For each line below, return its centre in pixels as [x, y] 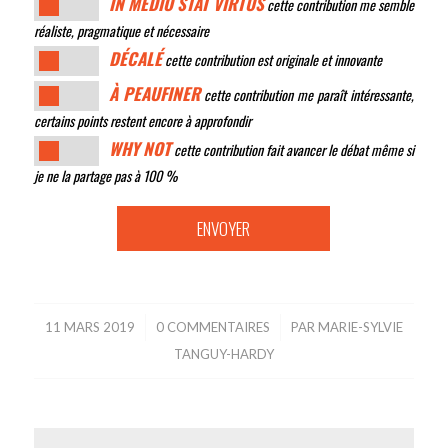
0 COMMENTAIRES [212, 326]
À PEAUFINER [154, 93]
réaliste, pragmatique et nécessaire [121, 30]
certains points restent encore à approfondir [142, 120]
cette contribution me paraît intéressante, [307, 94]
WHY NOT [139, 148]
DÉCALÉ [135, 58]
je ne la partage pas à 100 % [105, 175]
